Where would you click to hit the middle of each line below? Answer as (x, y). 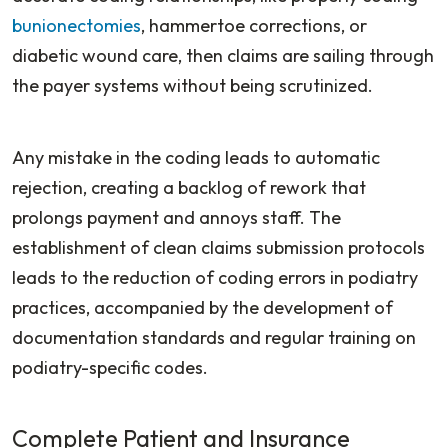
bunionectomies (76, 25)
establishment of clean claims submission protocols (218, 247)
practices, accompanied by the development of (202, 307)
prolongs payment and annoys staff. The (176, 217)
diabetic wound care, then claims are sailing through (223, 55)
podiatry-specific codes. (110, 367)
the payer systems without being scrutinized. (194, 85)
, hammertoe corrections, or (254, 25)
